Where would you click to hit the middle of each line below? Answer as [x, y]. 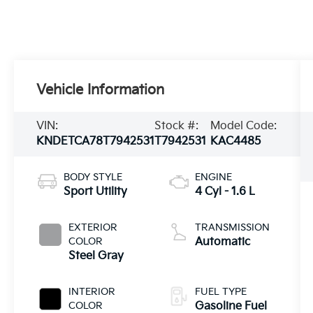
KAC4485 [235, 142]
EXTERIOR [93, 228]
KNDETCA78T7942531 [96, 142]
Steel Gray [96, 256]
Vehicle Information [101, 90]
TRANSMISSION [232, 228]
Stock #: [177, 126]
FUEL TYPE [220, 292]
